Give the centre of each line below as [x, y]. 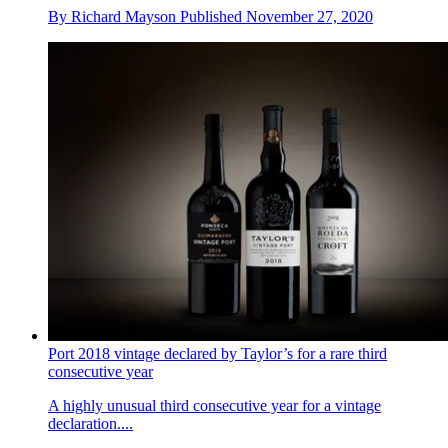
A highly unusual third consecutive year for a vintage [214, 405]
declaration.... [90, 423]
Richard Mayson [123, 17]
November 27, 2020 [309, 17]
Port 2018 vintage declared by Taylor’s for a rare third [217, 353]
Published [213, 17]
